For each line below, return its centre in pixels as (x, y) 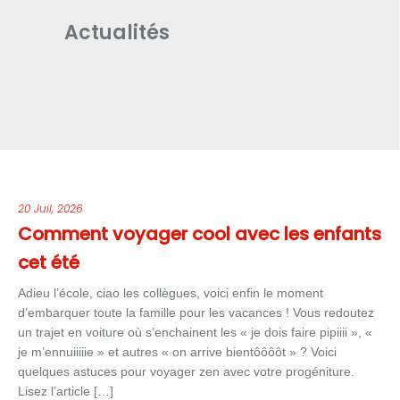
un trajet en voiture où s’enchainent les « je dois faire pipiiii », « (195, 332)
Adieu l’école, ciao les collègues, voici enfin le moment (171, 293)
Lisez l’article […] (66, 391)
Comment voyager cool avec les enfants (200, 234)
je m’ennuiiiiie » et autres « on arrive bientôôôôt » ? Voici (177, 352)
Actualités (117, 32)
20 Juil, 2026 (50, 208)
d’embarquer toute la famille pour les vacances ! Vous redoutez (196, 312)
